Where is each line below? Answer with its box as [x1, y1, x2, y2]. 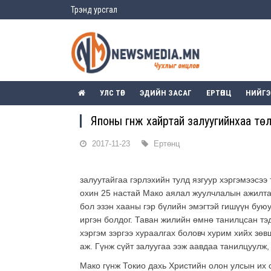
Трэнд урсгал [71, 5, 117, 15]
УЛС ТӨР [100, 88, 125, 98]
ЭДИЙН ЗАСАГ [140, 88, 192, 98]
